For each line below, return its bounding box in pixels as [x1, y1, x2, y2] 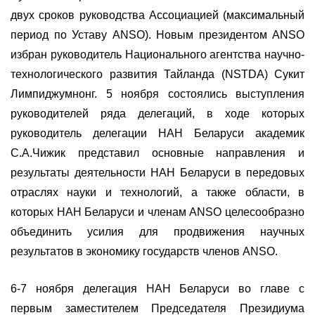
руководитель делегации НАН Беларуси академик [11, 127, 304, 139]
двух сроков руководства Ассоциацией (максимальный [11, 8, 304, 21]
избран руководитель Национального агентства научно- [11, 48, 304, 60]
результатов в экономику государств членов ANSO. [11, 245, 278, 257]
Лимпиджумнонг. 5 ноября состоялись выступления [11, 87, 304, 100]
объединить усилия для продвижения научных [11, 225, 304, 238]
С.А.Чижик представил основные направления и [11, 146, 304, 159]
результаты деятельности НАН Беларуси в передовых [11, 166, 304, 179]
